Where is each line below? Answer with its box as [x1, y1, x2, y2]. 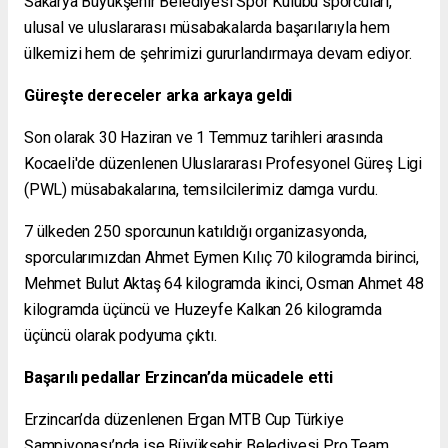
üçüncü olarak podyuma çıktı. [24, 326, 217, 346]
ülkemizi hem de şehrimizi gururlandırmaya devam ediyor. [24, 44, 412, 64]
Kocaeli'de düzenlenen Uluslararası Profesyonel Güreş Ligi [24, 154, 423, 174]
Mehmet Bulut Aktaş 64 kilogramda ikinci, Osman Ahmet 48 [24, 274, 424, 294]
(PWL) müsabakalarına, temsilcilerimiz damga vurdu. [24, 180, 378, 200]
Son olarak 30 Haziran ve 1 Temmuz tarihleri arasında [24, 128, 384, 148]
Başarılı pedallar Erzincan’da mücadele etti [24, 368, 333, 388]
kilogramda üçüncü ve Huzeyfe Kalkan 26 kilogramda [24, 300, 382, 320]
